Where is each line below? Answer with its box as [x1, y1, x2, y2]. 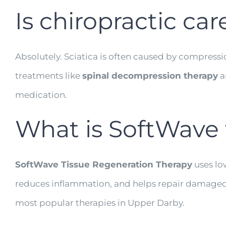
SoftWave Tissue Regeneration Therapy [15, 159, 192, 169]
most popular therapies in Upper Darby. [15, 198, 185, 208]
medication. [15, 90, 67, 100]
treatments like [15, 71, 82, 81]
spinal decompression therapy [82, 71, 218, 81]
